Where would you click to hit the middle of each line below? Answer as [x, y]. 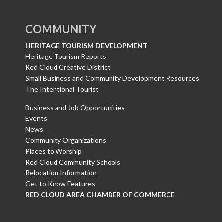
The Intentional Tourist [62, 89]
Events [36, 118]
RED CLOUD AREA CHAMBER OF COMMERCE [100, 194]
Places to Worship [54, 151]
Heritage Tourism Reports [66, 56]
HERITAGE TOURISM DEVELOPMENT [86, 45]
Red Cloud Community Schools [73, 162]
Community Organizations [66, 140]
